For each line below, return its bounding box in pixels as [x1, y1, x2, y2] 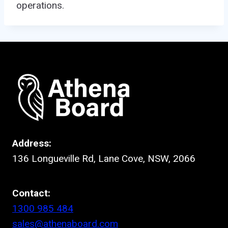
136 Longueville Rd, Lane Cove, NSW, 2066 [12, 152, 195, 164]
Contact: [12, 187, 50, 199]
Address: [12, 137, 51, 149]
